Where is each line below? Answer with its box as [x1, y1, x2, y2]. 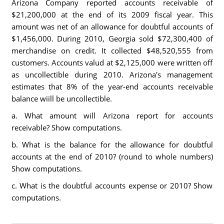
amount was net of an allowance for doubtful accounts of [11, 21, 213, 31]
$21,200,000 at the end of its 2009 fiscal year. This [11, 9, 213, 19]
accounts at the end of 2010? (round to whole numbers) [11, 151, 213, 161]
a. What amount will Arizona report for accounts [11, 110, 213, 120]
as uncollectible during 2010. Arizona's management [11, 69, 213, 79]
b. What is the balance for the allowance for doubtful [11, 139, 213, 149]
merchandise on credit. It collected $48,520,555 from [11, 45, 213, 55]
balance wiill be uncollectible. [11, 93, 112, 103]
